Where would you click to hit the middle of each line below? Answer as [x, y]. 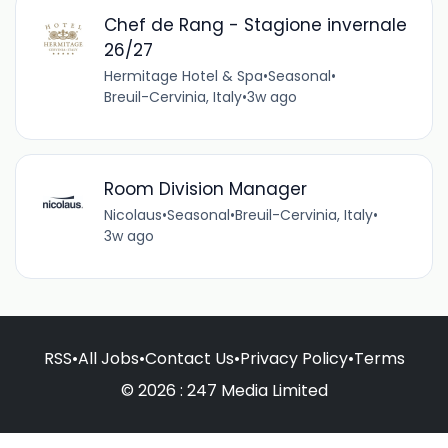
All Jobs [108, 358]
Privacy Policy [293, 358]
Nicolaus [132, 214]
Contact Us [189, 358]
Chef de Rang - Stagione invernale [255, 24]
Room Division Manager [205, 188]
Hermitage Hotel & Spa [183, 75]
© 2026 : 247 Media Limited [224, 390]
